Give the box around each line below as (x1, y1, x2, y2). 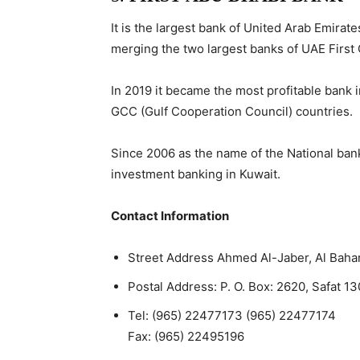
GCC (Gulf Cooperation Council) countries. (111, 104, 353, 119)
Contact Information (111, 208, 229, 223)
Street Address (128, 250, 217, 265)
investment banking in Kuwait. (111, 166, 280, 182)
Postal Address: (128, 279, 220, 294)
